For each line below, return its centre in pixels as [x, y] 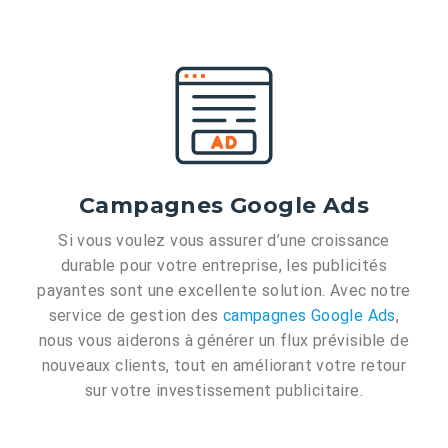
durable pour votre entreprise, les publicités [224, 266]
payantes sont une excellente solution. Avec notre [224, 291]
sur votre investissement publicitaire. [224, 391]
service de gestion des [135, 316]
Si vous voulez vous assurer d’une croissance [224, 241]
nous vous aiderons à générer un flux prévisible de [224, 341]
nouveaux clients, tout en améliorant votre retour [224, 366]
